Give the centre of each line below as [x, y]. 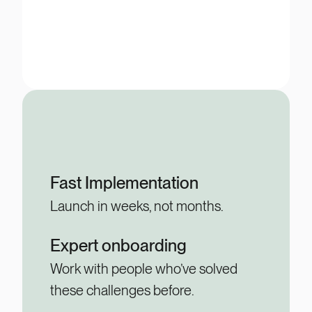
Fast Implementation [124, 182]
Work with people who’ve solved [144, 269]
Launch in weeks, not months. [137, 206]
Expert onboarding [118, 246]
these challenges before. [122, 291]
